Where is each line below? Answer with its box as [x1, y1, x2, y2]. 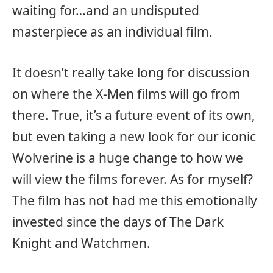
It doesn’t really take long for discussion [12, 64, 250, 82]
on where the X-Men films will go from [12, 85, 241, 103]
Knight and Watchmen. [12, 235, 151, 252]
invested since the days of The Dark [12, 213, 224, 231]
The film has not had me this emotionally [12, 192, 257, 210]
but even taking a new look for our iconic [12, 128, 256, 146]
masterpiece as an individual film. [12, 23, 213, 40]
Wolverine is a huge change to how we [12, 149, 243, 167]
